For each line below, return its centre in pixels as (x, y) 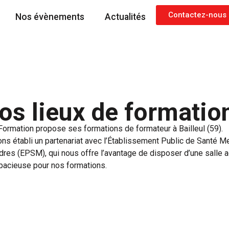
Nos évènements (50, 17)
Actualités (125, 17)
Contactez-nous (197, 15)
